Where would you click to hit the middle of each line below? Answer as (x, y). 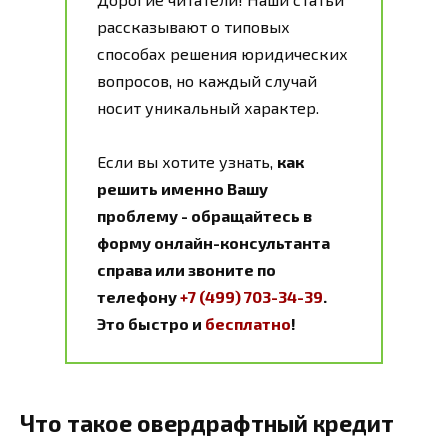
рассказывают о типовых (193, 26)
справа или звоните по (186, 269)
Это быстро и (151, 323)
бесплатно (248, 323)
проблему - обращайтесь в (204, 215)
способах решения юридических (222, 53)
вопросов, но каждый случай (207, 80)
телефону (138, 296)
